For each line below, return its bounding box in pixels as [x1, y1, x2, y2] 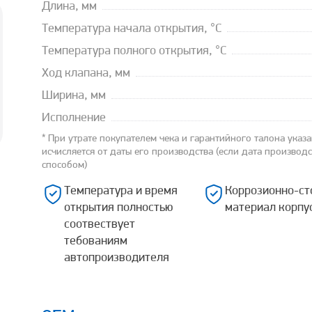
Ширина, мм [42, 89, 106, 102]
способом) [42, 160, 87, 171]
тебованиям [64, 235, 127, 248]
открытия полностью [64, 201, 173, 214]
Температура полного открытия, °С [42, 45, 226, 58]
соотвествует [64, 218, 135, 231]
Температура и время [64, 185, 178, 198]
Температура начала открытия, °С [42, 22, 221, 36]
